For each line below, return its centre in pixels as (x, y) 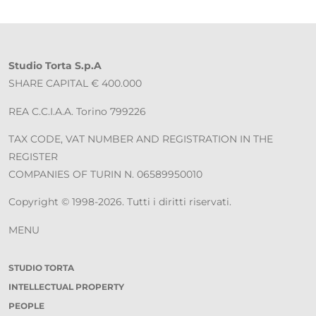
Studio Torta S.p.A (55, 66)
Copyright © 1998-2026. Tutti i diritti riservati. (120, 202)
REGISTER (33, 156)
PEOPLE (26, 305)
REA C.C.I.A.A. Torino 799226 (77, 111)
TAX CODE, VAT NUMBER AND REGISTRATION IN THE (141, 139)
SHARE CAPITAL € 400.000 (75, 84)
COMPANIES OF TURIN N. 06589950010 (105, 174)
